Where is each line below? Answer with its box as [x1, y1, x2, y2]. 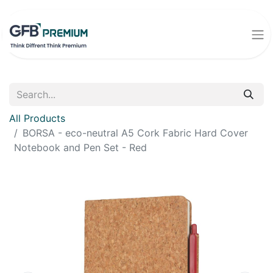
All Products [9, 112, 65, 124]
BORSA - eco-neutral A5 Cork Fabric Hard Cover [23, 127, 248, 139]
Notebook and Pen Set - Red [14, 141, 147, 154]
